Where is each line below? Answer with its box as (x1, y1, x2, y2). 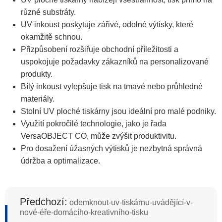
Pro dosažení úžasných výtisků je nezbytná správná (21, 144, 202, 153)
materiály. (21, 95, 55, 104)
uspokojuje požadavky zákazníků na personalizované (21, 57, 209, 66)
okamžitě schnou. (21, 33, 82, 42)
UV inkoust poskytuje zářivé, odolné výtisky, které (21, 20, 193, 29)
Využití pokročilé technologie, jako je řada (21, 119, 166, 128)
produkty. (21, 70, 53, 79)
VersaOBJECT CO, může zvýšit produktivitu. (21, 132, 176, 141)
